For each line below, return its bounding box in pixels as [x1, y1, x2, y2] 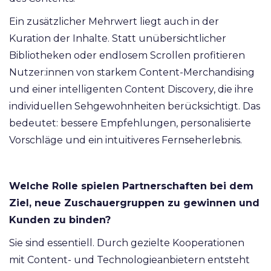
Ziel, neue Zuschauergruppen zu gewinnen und [9, 197, 260, 209]
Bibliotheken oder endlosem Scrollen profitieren [9, 50, 245, 62]
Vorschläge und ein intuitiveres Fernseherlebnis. [9, 134, 244, 146]
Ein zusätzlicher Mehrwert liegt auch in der [9, 16, 219, 28]
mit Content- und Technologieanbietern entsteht [9, 254, 250, 266]
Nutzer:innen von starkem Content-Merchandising [9, 67, 255, 79]
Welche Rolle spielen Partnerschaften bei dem [9, 180, 253, 192]
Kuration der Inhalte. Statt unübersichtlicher [9, 33, 226, 45]
